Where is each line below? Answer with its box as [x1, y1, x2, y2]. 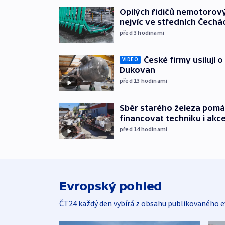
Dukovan [120, 65, 155, 74]
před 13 [120, 76, 141, 84]
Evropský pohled [59, 179, 162, 193]
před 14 [120, 125, 141, 133]
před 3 [120, 29, 138, 37]
